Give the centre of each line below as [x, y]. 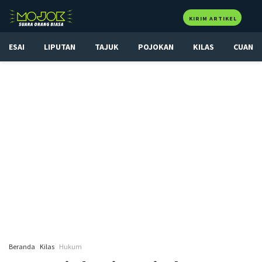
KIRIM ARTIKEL [213, 18]
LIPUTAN [60, 47]
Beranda [22, 247]
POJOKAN [156, 47]
